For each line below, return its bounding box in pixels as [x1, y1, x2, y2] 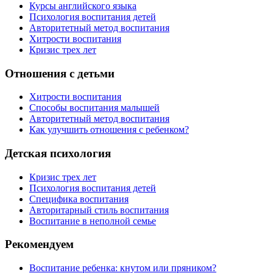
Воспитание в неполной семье [29, 215, 156, 226]
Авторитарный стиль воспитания [29, 204, 169, 215]
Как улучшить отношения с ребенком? [29, 124, 189, 135]
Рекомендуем [5, 238, 74, 251]
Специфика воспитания [29, 193, 129, 204]
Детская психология [5, 146, 111, 160]
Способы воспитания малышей [29, 102, 160, 113]
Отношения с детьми [5, 66, 115, 80]
